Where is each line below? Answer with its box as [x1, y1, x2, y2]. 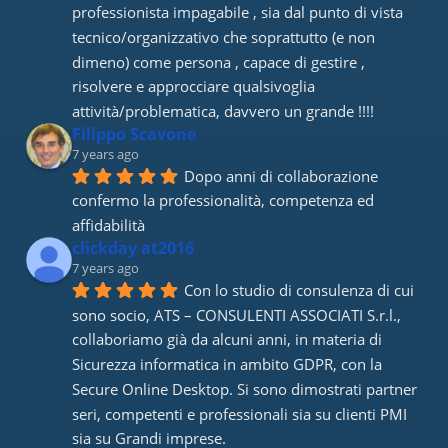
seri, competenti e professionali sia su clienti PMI [72, 403, 408, 424]
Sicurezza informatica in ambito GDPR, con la [72, 354, 383, 375]
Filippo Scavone [72, 123, 197, 146]
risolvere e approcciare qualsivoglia [72, 76, 316, 97]
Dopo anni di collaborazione [184, 165, 379, 186]
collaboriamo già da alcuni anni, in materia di [72, 329, 383, 350]
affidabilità [72, 215, 146, 236]
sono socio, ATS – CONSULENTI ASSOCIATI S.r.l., [72, 304, 402, 325]
